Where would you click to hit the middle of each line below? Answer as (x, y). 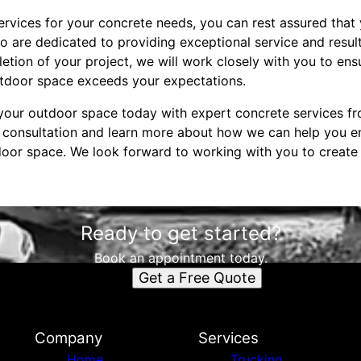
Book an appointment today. (180, 258)
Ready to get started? (180, 233)
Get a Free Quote (197, 278)
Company (68, 338)
